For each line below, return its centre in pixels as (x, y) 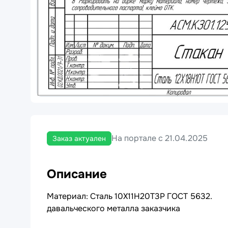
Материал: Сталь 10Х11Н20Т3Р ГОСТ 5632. (130, 196)
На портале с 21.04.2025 (160, 138)
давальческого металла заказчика (113, 208)
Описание (77, 174)
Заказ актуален (79, 138)
